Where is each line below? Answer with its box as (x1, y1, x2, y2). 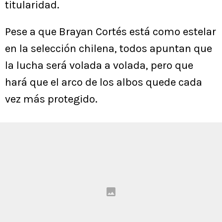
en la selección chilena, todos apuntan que (5, 42, 212, 55)
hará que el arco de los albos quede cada (5, 76, 202, 89)
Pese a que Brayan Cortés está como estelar (5, 25, 216, 39)
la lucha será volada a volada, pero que (5, 59, 193, 72)
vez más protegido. (5, 93, 98, 106)
